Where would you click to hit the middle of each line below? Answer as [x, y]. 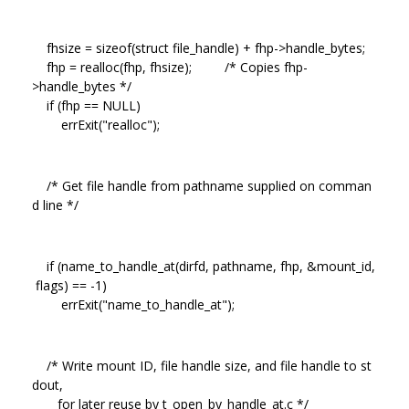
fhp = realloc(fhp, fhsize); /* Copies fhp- [170, 67]
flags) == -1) [69, 285]
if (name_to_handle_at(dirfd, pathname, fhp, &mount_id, [204, 266]
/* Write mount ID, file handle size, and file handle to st [202, 365]
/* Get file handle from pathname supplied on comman [202, 185]
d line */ [55, 204]
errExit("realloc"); [96, 124]
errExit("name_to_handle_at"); [133, 304]
